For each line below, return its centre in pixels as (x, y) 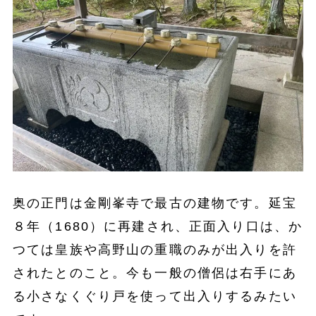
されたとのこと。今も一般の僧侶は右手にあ (154, 273)
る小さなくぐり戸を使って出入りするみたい (154, 296)
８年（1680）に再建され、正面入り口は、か (158, 226)
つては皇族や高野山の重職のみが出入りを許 (154, 249)
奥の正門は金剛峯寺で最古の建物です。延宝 (154, 203)
